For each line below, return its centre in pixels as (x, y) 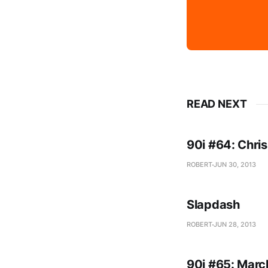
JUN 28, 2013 (235, 224)
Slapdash (213, 205)
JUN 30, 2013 (235, 165)
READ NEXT (217, 104)
